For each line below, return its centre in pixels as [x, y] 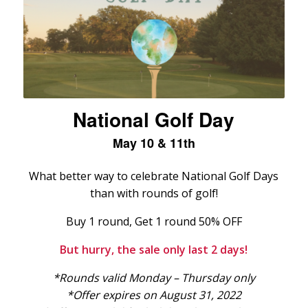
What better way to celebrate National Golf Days [154, 176]
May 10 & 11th [154, 143]
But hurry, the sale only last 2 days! [154, 250]
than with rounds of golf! [154, 194]
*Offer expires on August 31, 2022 [154, 295]
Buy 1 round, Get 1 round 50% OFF [154, 222]
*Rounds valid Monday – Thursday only [154, 278]
